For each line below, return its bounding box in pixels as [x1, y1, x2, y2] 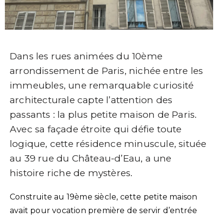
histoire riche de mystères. [10, 167, 133, 179]
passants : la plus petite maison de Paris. [10, 109, 197, 121]
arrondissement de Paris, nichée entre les [10, 65, 203, 77]
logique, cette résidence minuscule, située [10, 138, 207, 150]
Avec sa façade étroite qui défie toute [10, 124, 182, 135]
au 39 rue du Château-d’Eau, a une [10, 153, 172, 164]
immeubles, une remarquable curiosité [10, 80, 194, 91]
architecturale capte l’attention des [10, 94, 173, 106]
